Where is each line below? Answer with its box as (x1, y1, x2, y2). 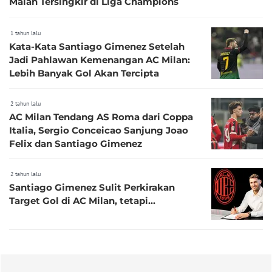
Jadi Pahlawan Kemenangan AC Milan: (9, 53, 190, 66)
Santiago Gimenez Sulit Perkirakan (9, 181, 175, 193)
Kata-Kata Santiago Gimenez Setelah (9, 40, 185, 52)
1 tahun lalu (10, 29, 41, 37)
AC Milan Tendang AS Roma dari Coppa (9, 110, 193, 123)
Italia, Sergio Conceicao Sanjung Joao (9, 124, 188, 136)
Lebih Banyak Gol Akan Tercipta (9, 67, 159, 79)
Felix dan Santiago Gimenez (9, 137, 142, 149)
